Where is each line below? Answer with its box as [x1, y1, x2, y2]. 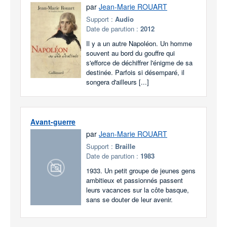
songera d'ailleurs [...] [86, 77, 149, 87]
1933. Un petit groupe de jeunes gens [86, 166, 196, 175]
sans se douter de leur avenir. [86, 195, 173, 204]
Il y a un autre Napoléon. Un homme [86, 39, 192, 48]
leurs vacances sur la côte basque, [86, 185, 189, 195]
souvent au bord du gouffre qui [86, 48, 175, 58]
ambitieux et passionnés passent [86, 175, 183, 185]
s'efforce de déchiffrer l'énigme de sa [86, 58, 193, 67]
